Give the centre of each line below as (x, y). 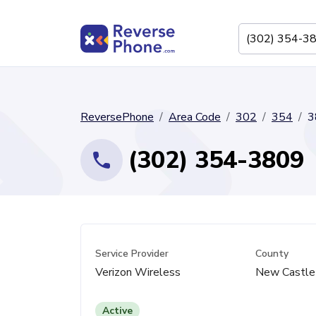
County (272, 254)
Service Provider (132, 254)
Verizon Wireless (138, 272)
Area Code (195, 117)
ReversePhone (117, 117)
